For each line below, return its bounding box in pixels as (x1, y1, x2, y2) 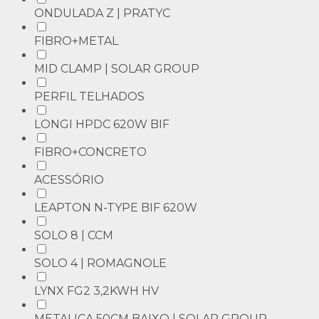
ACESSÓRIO (34, 173, 104, 187)
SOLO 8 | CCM (34, 229, 113, 243)
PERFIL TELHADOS (34, 90, 145, 104)
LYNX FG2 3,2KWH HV (34, 284, 159, 298)
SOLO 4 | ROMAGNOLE (34, 256, 167, 271)
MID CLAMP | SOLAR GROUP (34, 62, 199, 76)
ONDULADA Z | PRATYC (34, 6, 170, 21)
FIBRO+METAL (34, 34, 118, 48)
